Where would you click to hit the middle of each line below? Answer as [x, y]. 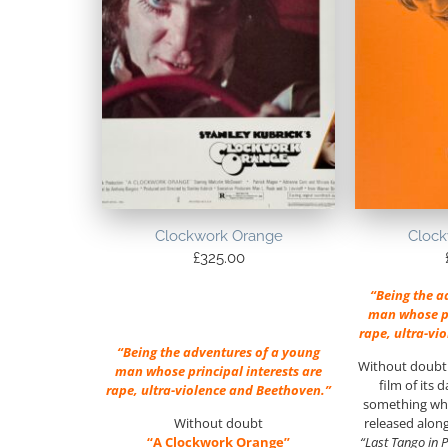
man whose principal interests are [219, 370]
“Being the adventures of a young [219, 351]
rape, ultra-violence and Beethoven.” [219, 389]
